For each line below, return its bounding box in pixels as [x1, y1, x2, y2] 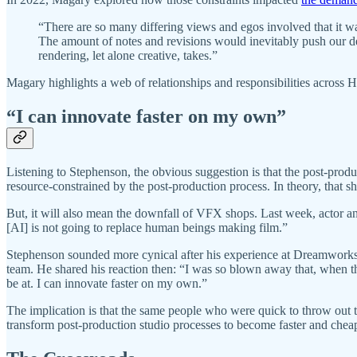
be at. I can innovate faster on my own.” [6, 277, 207, 291]
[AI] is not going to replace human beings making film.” [6, 221, 288, 235]
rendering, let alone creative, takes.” [38, 49, 218, 63]
